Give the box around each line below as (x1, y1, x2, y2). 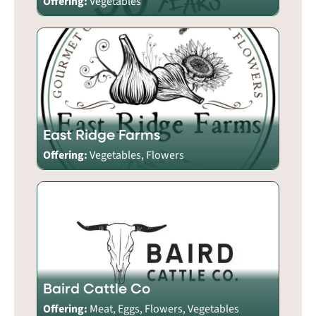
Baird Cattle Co (43, 278, 150, 298)
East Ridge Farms (43, 124, 160, 144)
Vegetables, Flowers (90, 147, 184, 163)
